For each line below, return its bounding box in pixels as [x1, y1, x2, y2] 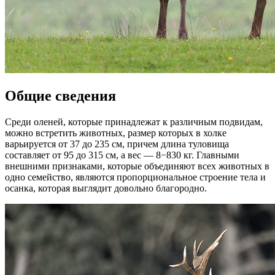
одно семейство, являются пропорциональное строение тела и [5, 171, 266, 182]
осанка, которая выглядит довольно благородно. [5, 182, 207, 193]
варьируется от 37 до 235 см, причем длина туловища [5, 138, 229, 149]
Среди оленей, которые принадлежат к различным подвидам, [5, 116, 263, 127]
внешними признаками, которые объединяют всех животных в [5, 160, 269, 171]
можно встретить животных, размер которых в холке [5, 127, 227, 138]
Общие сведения [5, 87, 116, 104]
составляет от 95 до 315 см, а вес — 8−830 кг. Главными [5, 149, 239, 160]
